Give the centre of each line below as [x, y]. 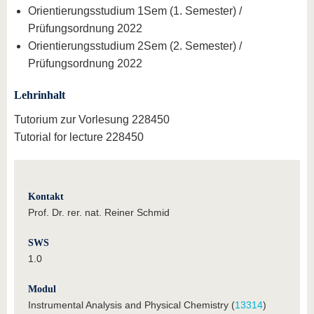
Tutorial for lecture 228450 [79, 137]
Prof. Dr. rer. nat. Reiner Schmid [99, 212]
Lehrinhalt [40, 95]
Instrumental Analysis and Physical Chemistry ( [131, 305]
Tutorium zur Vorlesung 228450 [92, 119]
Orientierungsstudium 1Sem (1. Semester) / [135, 11]
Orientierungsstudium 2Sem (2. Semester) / [135, 46]
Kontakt [46, 196]
